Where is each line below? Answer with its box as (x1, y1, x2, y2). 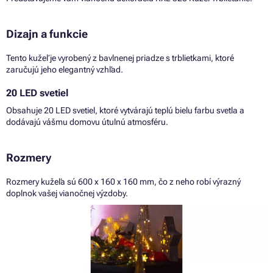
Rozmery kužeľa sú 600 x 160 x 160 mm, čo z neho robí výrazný (6, 176, 241, 186)
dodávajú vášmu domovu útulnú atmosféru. (6, 116, 168, 127)
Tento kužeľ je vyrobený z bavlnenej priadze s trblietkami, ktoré (6, 52, 234, 63)
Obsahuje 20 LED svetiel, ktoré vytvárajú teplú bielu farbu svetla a (6, 105, 244, 115)
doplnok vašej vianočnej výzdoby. (6, 188, 128, 198)
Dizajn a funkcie (6, 27, 88, 40)
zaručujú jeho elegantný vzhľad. (6, 64, 123, 74)
